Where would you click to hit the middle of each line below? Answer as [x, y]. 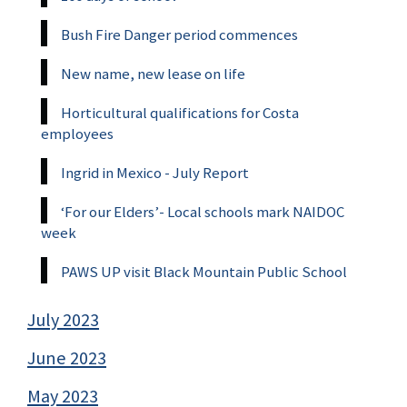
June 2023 [67, 357]
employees [77, 133]
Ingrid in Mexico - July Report [155, 172]
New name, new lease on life [153, 73]
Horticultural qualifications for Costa [180, 112]
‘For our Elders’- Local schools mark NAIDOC [204, 211]
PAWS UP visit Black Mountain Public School [204, 271]
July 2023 [63, 319]
